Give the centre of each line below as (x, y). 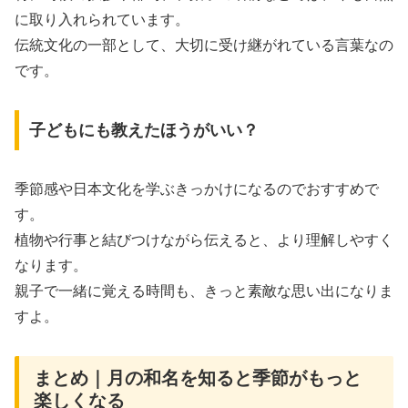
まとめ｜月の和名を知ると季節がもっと (198, 377)
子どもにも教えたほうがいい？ (143, 130)
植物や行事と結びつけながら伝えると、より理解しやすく (204, 240)
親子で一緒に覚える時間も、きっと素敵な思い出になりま (204, 291)
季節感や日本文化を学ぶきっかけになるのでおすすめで (197, 189)
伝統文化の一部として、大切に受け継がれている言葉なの (204, 46)
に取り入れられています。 (102, 20)
